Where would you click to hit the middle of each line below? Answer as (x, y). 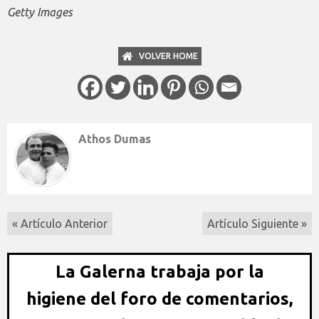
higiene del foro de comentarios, (159, 299)
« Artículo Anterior (60, 224)
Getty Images (40, 12)
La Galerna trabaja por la (159, 272)
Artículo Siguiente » (257, 224)
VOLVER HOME (168, 56)
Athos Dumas (115, 139)
